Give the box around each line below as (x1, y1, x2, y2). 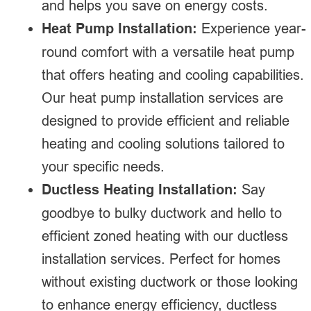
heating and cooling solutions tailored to (42, 135, 285, 151)
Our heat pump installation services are (42, 89, 283, 106)
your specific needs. (42, 158, 165, 174)
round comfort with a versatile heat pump (42, 43, 294, 60)
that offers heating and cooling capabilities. (42, 66, 304, 83)
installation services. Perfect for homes (42, 250, 280, 267)
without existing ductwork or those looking (42, 273, 298, 289)
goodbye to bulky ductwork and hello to (42, 204, 282, 221)
